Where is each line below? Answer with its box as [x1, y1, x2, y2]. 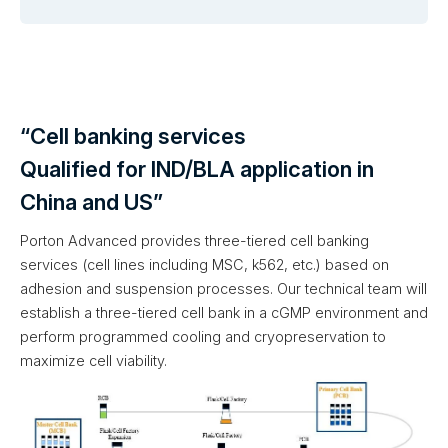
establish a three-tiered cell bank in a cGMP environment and [20, 304, 428, 322]
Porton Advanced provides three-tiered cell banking [20, 232, 369, 250]
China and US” [20, 189, 163, 216]
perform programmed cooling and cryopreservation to [20, 328, 386, 346]
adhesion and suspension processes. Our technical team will [20, 280, 427, 298]
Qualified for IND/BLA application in [20, 156, 374, 183]
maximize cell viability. [20, 352, 167, 370]
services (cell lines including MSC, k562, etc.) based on [20, 256, 389, 274]
